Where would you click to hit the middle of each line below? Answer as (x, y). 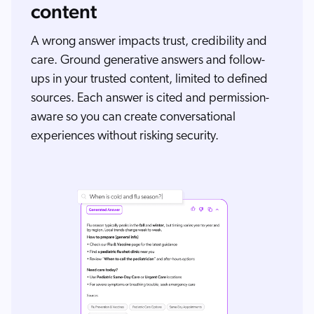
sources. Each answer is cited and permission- (150, 99)
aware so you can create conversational (133, 118)
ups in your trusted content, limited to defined (149, 80)
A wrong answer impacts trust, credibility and (149, 42)
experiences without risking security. (125, 137)
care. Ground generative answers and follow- (148, 61)
